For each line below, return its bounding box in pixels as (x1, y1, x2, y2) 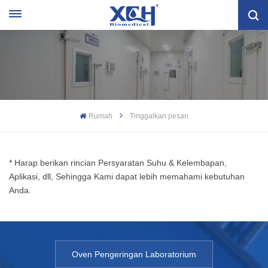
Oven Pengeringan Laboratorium (72, 249, 196, 259)
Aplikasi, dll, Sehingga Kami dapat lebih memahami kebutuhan (9, 171, 245, 181)
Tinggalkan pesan (129, 111, 188, 120)
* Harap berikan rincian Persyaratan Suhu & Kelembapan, (9, 157, 227, 167)
